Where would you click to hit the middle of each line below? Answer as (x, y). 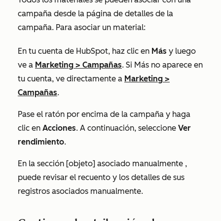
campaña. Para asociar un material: (82, 27)
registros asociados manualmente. (81, 191)
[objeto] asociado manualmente (125, 163)
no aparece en (176, 65)
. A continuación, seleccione (127, 128)
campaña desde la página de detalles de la (95, 13)
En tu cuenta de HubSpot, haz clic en (85, 51)
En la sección (42, 163)
